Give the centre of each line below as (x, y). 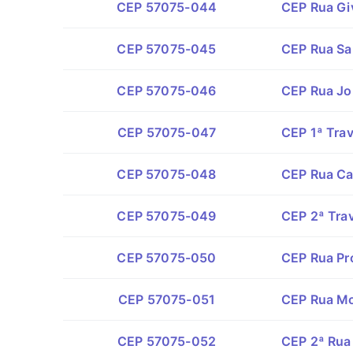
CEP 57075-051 (167, 299)
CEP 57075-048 (167, 174)
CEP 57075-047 (167, 132)
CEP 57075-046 (167, 91)
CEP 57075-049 (167, 216)
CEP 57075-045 (167, 49)
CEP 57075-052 (167, 341)
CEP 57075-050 (167, 258)
